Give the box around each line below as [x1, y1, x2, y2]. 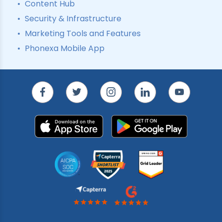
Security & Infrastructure [25, 12, 121, 24]
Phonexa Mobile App [25, 42, 105, 54]
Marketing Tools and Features [25, 27, 141, 39]
